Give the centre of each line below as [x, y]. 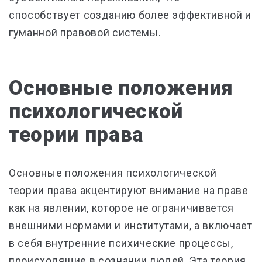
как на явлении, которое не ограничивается [122, 208]
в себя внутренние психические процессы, [121, 243]
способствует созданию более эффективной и [130, 15]
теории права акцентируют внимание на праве [129, 190]
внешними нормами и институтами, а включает [131, 225]
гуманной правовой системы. [85, 32]
